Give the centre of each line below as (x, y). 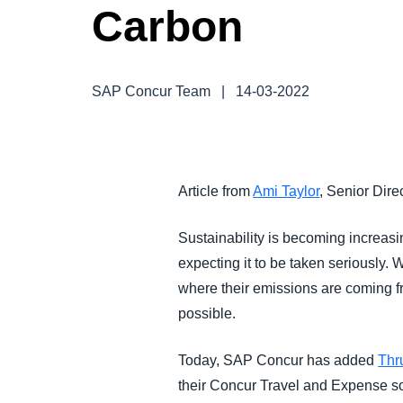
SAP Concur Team (151, 91)
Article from (216, 191)
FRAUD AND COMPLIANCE (269, 15)
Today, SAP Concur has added (278, 360)
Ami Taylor (287, 191)
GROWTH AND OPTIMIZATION (276, 71)
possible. (207, 313)
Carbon (167, 27)
